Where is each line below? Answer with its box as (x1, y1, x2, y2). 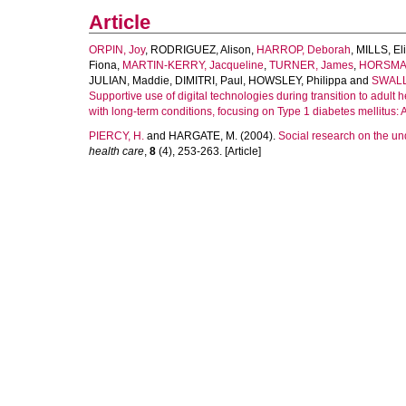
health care (89, 145, 144, 158)
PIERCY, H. (89, 130, 144, 142)
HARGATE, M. (169, 130, 237, 142)
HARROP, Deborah (256, 43, 351, 56)
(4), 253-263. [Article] (156, 145, 261, 158)
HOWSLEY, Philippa (248, 74, 347, 87)
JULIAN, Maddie (89, 74, 169, 87)
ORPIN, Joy (89, 43, 145, 56)
